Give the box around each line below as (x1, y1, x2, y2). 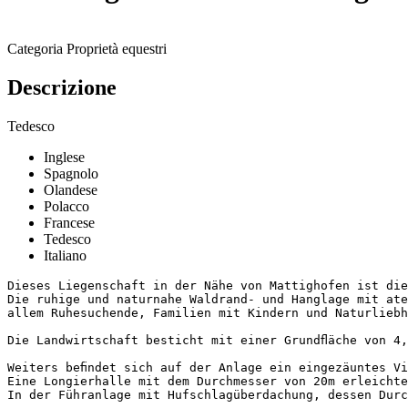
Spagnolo (44, 165, 98, 181)
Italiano (44, 247, 87, 263)
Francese (44, 214, 95, 230)
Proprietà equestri (66, 40, 167, 56)
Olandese (44, 181, 97, 198)
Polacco (44, 198, 89, 214)
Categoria (7, 40, 63, 56)
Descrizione (7, 75, 117, 99)
